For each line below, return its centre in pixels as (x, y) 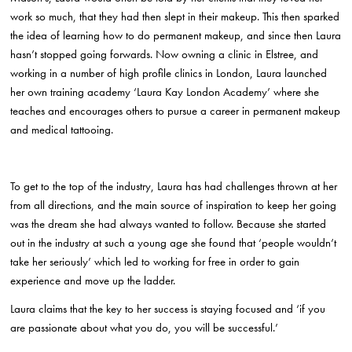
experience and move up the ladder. (93, 280)
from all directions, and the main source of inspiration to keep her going (174, 205)
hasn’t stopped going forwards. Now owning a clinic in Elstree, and (165, 54)
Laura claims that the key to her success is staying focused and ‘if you (168, 308)
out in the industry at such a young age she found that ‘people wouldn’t (174, 242)
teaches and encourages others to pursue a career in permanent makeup (176, 110)
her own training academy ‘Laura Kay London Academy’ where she (165, 92)
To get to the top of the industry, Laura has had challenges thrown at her (174, 186)
